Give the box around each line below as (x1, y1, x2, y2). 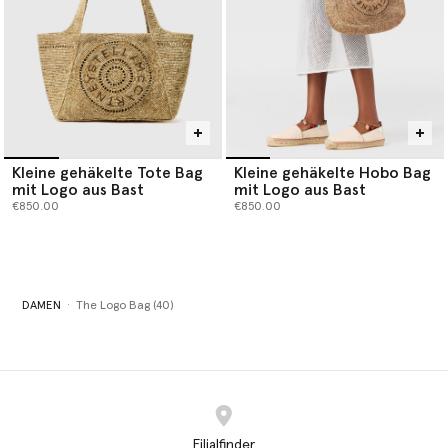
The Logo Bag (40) (75, 299, 174, 312)
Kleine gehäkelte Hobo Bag (234, 164, 431, 181)
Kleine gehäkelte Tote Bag (12, 164, 203, 181)
